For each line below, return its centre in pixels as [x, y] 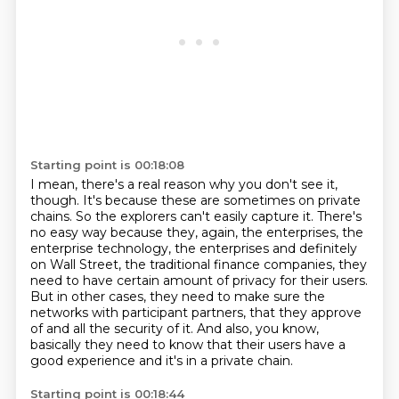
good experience [84, 361]
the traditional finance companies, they [245, 265]
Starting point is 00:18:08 [107, 165]
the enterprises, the [302, 232]
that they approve [305, 313]
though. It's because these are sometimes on [174, 200]
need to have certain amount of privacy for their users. [199, 281]
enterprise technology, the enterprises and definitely [193, 248]
